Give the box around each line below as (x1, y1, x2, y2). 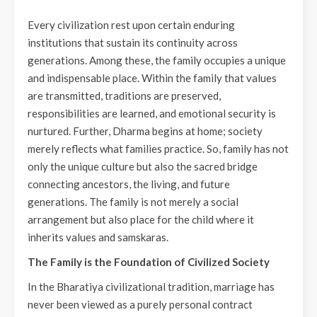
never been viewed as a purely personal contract (28, 298, 253, 311)
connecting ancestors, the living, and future (28, 178, 230, 190)
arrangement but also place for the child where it (28, 213, 254, 226)
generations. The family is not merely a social (28, 195, 238, 208)
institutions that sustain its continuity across (28, 36, 238, 49)
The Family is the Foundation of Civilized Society (28, 255, 270, 268)
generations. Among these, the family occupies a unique (28, 54, 286, 67)
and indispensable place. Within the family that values (28, 71, 277, 84)
